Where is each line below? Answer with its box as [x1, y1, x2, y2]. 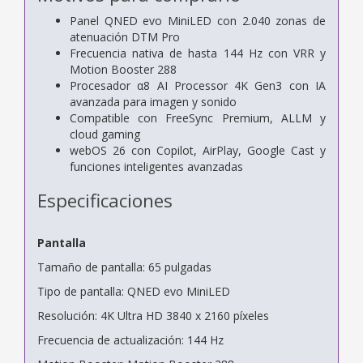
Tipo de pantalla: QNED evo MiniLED [37, 283, 230, 299]
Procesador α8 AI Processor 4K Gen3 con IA [70, 77, 326, 93]
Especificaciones [37, 187, 173, 213]
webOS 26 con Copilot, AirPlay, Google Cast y [70, 142, 326, 158]
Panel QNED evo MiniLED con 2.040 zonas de [70, 12, 326, 28]
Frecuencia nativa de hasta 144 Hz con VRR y [70, 45, 326, 61]
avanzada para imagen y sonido [70, 93, 237, 109]
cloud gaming [70, 126, 140, 142]
